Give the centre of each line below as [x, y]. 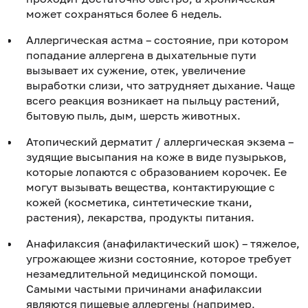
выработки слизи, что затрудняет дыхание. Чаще [161, 85]
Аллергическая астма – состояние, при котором [157, 40]
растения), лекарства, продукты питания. [140, 217]
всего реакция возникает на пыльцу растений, [153, 100]
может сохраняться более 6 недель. [124, 13]
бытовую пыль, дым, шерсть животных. [133, 115]
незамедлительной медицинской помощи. [142, 273]
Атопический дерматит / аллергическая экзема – [161, 141]
